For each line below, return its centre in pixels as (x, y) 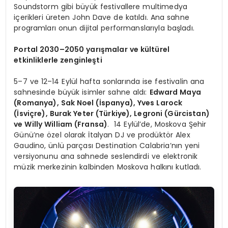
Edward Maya (175, 92)
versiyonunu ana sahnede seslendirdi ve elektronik (106, 156)
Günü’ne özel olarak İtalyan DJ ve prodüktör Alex (102, 135)
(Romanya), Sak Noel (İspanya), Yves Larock (98, 103)
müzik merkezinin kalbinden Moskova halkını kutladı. (108, 167)
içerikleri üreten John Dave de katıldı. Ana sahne (102, 17)
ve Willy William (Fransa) (61, 124)
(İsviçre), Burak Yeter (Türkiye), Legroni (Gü (96, 113)
